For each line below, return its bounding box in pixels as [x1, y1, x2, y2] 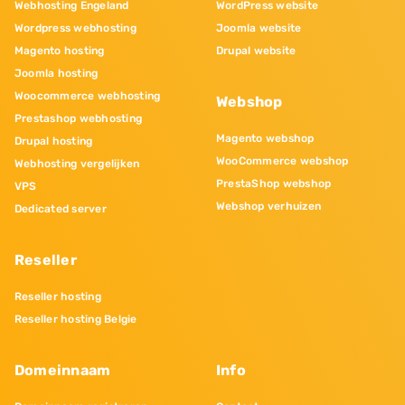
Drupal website [216, 44, 297, 58]
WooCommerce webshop [216, 155, 349, 168]
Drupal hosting [14, 135, 93, 148]
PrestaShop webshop [216, 177, 332, 191]
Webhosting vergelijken [14, 157, 140, 171]
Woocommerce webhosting [14, 89, 161, 103]
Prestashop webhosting [14, 112, 143, 126]
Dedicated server [14, 202, 107, 216]
